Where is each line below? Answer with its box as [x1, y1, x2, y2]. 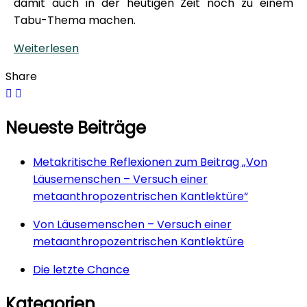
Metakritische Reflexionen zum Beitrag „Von [33, 154, 267, 171]
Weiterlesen [14, 40, 79, 57]
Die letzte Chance [33, 262, 130, 278]
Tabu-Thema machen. [14, 12, 136, 29]
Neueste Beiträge [5, 116, 146, 140]
